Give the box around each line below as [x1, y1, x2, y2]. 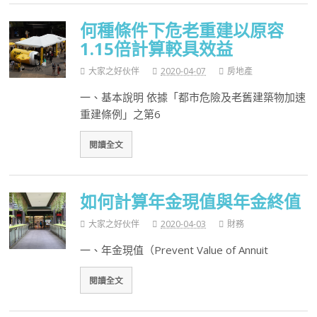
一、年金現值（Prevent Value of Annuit [80, 243, 269, 258]
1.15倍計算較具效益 [80, 36, 234, 60]
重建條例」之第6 [80, 107, 161, 122]
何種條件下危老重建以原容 [80, 18, 284, 42]
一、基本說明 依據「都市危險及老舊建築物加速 [80, 90, 306, 105]
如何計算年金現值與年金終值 [80, 189, 301, 213]
